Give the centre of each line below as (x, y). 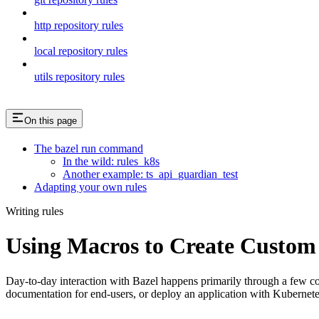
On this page (51, 120)
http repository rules (79, 25)
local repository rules (81, 51)
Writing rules (35, 211)
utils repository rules (79, 76)
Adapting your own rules (90, 187)
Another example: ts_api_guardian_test (150, 174)
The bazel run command (89, 148)
